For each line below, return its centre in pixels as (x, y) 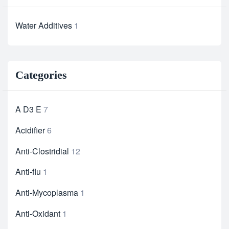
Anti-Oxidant (38, 213)
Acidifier (30, 130)
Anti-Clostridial (42, 151)
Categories (41, 75)
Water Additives (44, 25)
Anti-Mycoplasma (47, 193)
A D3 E (28, 109)
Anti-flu (28, 172)
